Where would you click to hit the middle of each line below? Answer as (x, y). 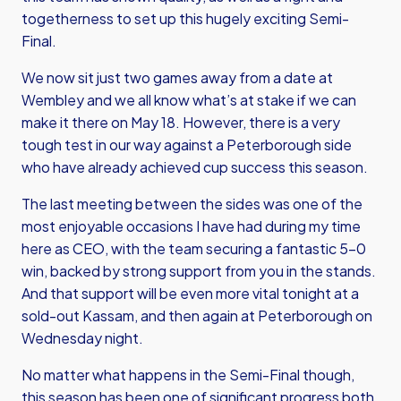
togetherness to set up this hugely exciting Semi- (185, 18)
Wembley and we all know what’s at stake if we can (189, 100)
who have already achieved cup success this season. (196, 167)
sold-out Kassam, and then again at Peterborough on (197, 316)
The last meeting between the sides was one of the (192, 204)
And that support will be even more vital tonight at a (190, 293)
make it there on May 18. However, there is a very (181, 122)
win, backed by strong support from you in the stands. (199, 271)
